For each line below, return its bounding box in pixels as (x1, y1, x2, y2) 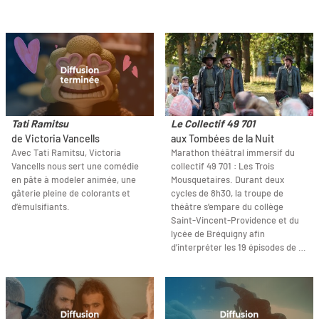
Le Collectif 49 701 (171, 117, 255, 130)
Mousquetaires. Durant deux (171, 174, 284, 186)
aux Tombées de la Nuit (171, 132, 274, 145)
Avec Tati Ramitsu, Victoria (11, 147, 121, 159)
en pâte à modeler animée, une (11, 174, 136, 186)
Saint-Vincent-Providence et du (171, 214, 299, 226)
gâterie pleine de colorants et (11, 187, 130, 199)
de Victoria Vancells (11, 132, 100, 145)
